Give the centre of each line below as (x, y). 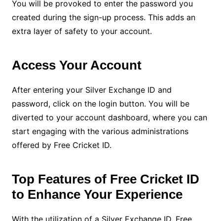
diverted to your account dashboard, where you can (109, 118)
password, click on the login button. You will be (100, 104)
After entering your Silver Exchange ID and (92, 90)
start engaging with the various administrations (100, 131)
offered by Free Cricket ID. (61, 145)
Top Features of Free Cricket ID (105, 179)
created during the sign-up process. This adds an (103, 18)
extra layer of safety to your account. (82, 31)
